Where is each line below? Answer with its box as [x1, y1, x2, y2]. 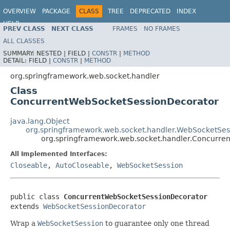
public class [10, 192, 64, 201]
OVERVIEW [3, 8, 36, 15]
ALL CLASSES [3, 37, 45, 45]
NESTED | [36, 49, 68, 57]
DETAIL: [3, 56, 29, 64]
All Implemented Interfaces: [10, 150, 107, 158]
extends [10, 202, 43, 210]
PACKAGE [42, 8, 70, 15]
